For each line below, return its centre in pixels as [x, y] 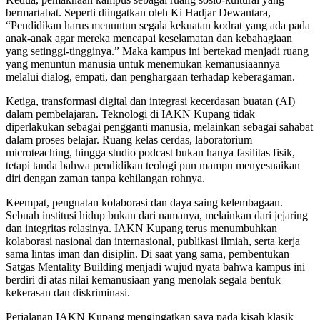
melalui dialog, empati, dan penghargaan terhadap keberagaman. [150, 77]
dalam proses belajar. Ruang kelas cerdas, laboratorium [129, 140]
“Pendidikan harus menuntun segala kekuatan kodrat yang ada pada [158, 26]
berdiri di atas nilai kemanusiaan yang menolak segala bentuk [143, 280]
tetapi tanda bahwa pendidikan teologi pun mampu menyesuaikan [153, 166]
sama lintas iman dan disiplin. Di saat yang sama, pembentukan [147, 254]
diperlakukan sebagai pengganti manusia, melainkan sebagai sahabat [159, 127]
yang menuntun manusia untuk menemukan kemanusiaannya [143, 64]
